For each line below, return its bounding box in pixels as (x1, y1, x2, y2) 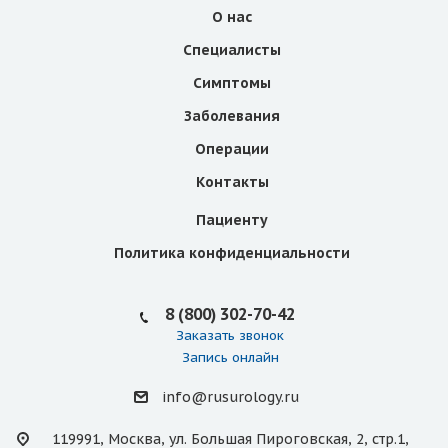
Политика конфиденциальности (114, 244, 350, 263)
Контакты (195, 173, 269, 192)
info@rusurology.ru (161, 388, 299, 407)
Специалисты (183, 41, 281, 60)
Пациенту (196, 211, 268, 230)
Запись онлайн (181, 349, 279, 367)
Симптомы (193, 74, 271, 93)
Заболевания (184, 107, 280, 126)
